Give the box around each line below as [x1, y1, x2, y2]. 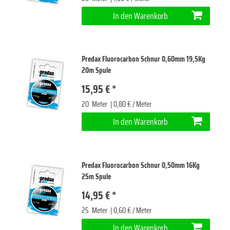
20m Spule [82, 64, 111, 77]
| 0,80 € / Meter [109, 98, 152, 111]
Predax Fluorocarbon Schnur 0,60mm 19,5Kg [82, 53, 206, 66]
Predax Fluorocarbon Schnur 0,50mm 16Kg [82, 159, 200, 171]
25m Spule [82, 170, 111, 183]
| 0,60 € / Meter [109, 204, 152, 217]
